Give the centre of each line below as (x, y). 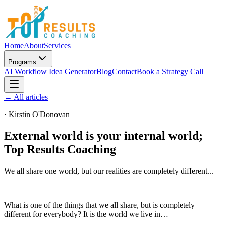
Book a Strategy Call (170, 71)
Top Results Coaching (60, 149)
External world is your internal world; (103, 135)
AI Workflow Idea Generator (50, 71)
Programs (22, 62)
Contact (124, 71)
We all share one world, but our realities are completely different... (109, 171)
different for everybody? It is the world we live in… (86, 214)
